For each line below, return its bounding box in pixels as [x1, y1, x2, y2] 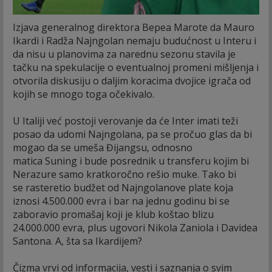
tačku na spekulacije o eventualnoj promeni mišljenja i [13, 60, 259, 74]
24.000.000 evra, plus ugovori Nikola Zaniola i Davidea [13, 220, 257, 234]
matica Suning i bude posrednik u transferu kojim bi [13, 154, 249, 168]
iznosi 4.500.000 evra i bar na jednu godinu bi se [13, 194, 229, 208]
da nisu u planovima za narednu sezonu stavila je [13, 47, 236, 61]
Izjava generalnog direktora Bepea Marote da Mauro [13, 20, 254, 34]
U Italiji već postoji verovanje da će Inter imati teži [13, 114, 238, 127]
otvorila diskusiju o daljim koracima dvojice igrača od [13, 73, 251, 87]
